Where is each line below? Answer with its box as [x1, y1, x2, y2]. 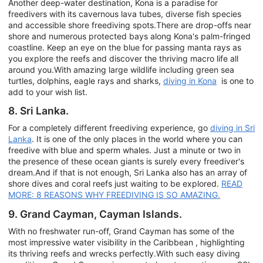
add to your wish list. [8, 86, 87, 97]
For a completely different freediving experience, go [8, 123, 210, 133]
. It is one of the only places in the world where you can [32, 134, 242, 144]
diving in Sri [210, 123, 255, 133]
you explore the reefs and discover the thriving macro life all [8, 53, 238, 63]
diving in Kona [163, 75, 217, 86]
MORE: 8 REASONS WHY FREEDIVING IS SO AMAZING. [8, 190, 220, 200]
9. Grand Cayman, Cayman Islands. [8, 207, 182, 220]
